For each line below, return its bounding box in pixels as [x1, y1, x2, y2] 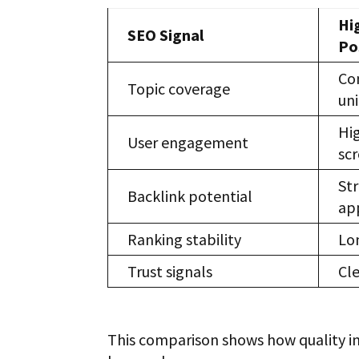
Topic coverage [127, 79, 231, 99]
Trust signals [127, 261, 213, 282]
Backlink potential [127, 186, 253, 207]
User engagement [127, 132, 249, 153]
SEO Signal [127, 25, 204, 46]
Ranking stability [127, 229, 242, 250]
